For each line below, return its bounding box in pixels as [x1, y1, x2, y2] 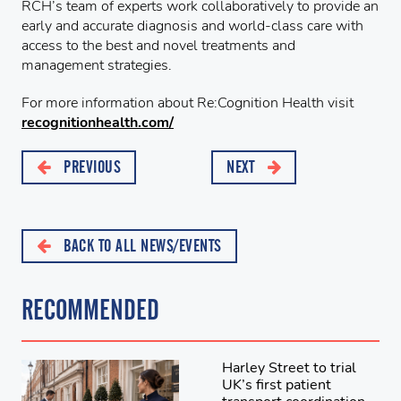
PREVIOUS [59, 156, 121, 177]
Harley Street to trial [222, 357, 356, 378]
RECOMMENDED [21, 293, 159, 327]
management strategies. [21, 55, 172, 75]
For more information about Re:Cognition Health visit [21, 92, 354, 113]
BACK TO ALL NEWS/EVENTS [59, 235, 222, 256]
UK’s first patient [222, 374, 331, 395]
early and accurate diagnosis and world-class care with [21, 15, 363, 36]
